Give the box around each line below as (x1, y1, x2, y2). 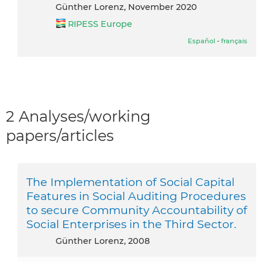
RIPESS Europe (68, 18, 132, 29)
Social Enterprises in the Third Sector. (26, 216, 236, 231)
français (221, 36, 247, 45)
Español (188, 36, 215, 45)
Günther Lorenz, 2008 (62, 235, 150, 246)
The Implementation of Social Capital (26, 174, 235, 189)
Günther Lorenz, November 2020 (62, 1, 197, 12)
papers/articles (6, 126, 114, 144)
